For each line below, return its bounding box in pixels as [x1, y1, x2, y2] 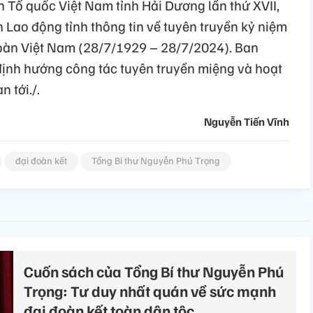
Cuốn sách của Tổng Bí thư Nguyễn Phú [24, 261, 284, 282]
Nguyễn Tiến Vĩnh [204, 115, 289, 129]
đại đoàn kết [15, 154, 67, 167]
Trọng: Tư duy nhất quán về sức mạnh [24, 281, 276, 301]
